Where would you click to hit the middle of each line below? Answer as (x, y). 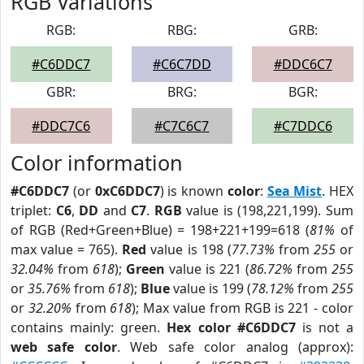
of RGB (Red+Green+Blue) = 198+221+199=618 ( (160, 230)
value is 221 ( (207, 269)
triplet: (33, 210)
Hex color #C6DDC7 (231, 327)
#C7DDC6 (303, 126)
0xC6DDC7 (127, 191)
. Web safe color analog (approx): (235, 347)
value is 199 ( (210, 288)
